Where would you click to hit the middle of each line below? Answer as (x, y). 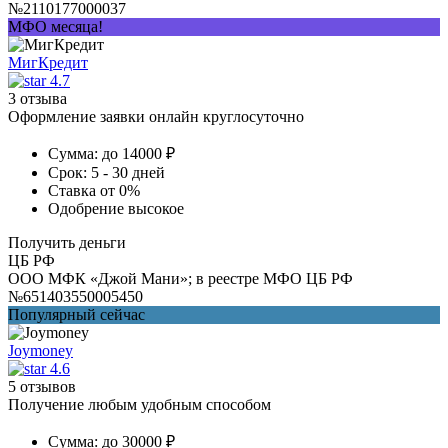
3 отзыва (37, 98)
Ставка (72, 190)
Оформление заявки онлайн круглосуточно (156, 116)
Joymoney (40, 350)
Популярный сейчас (76, 314)
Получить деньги (67, 242)
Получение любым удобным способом (139, 404)
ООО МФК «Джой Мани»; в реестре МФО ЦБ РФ (180, 278)
